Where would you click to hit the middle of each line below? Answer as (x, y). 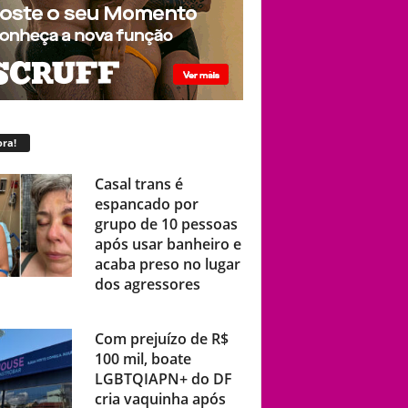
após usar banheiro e (168, 244)
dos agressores (147, 284)
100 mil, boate (143, 358)
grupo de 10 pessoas (166, 224)
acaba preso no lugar (167, 264)
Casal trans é (138, 184)
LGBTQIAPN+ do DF (163, 378)
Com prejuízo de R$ (161, 338)
